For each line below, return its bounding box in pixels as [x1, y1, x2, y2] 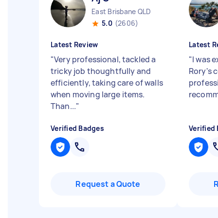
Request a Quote [75, 179, 141, 189]
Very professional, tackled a [54, 54, 156, 65]
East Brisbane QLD [91, 7, 151, 16]
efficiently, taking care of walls [51, 77, 163, 88]
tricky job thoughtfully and [51, 66, 151, 76]
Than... [51, 101, 76, 111]
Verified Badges [51, 124, 104, 133]
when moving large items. [51, 89, 145, 100]
